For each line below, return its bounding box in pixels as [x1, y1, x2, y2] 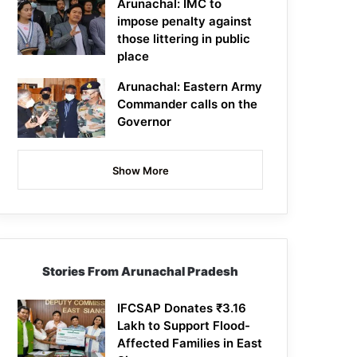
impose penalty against [117, 14, 253, 29]
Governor [117, 114, 172, 130]
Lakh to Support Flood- [117, 318, 251, 334]
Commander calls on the [117, 96, 258, 112]
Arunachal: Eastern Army [117, 79, 263, 95]
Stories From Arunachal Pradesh [42, 264, 239, 280]
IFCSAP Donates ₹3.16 [117, 300, 247, 316]
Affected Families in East [117, 335, 263, 351]
